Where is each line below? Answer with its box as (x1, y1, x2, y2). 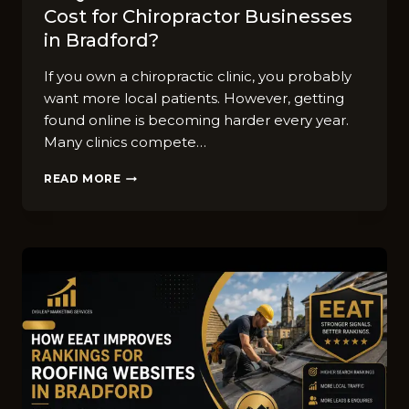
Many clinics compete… (44, 133, 206, 152)
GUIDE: (121, 186, 166, 201)
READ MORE (44, 172, 121, 186)
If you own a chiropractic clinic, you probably (44, 68, 351, 86)
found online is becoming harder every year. (44, 111, 349, 130)
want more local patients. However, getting (44, 89, 344, 108)
